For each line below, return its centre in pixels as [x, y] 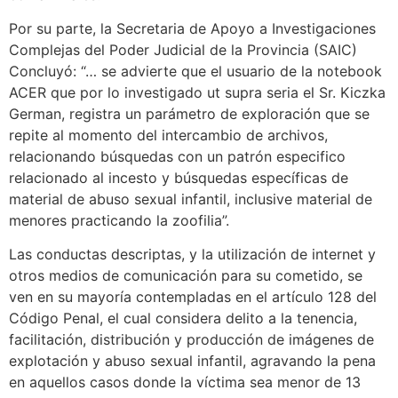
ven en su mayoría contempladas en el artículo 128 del [193, 297]
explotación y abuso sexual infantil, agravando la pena [192, 361]
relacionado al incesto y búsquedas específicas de [179, 178]
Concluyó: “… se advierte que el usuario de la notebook [195, 71]
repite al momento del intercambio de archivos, [168, 135]
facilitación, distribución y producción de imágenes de [191, 340]
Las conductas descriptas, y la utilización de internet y [192, 255]
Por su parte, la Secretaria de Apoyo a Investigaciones [192, 28]
